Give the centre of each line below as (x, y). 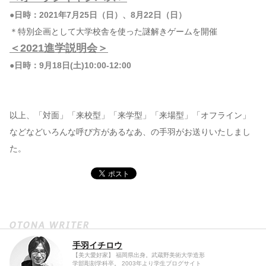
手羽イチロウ (97, 245)
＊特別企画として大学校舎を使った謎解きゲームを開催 (113, 31)
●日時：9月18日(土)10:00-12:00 (70, 65)
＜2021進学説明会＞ (59, 48)
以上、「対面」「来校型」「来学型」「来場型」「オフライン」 (130, 115)
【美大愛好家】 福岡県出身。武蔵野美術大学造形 (139, 255)
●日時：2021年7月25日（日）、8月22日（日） (98, 15)
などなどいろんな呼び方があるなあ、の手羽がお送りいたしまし (130, 132)
